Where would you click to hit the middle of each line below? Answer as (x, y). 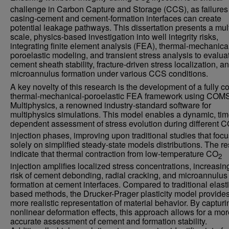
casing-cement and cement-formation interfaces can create (116, 18)
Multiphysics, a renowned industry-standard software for (111, 105)
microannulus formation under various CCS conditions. (109, 74)
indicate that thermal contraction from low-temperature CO (114, 154)
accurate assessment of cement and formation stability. (109, 221)
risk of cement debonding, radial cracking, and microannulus (119, 175)
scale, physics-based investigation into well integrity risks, (114, 37)
